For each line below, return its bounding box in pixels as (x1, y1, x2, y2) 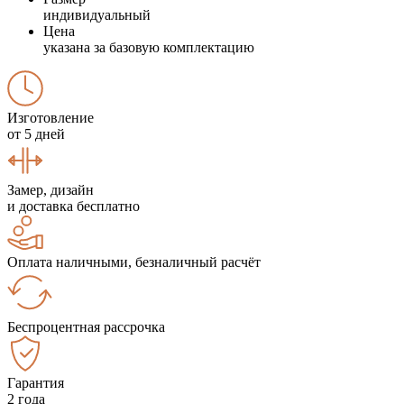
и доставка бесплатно (7, 197, 140, 214)
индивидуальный (43, 6, 151, 23)
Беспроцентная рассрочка (7, 318, 165, 335)
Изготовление (7, 109, 94, 125)
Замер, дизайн (7, 181, 94, 197)
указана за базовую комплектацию (43, 39, 254, 55)
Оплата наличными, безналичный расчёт (7, 253, 261, 270)
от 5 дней (7, 125, 65, 142)
